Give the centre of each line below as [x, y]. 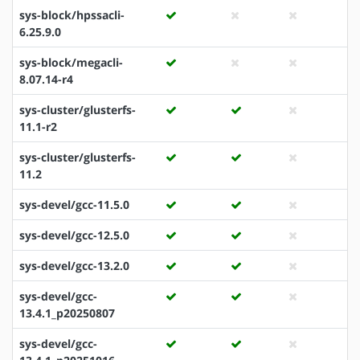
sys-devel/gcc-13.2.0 [74, 265]
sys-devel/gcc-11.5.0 [74, 204]
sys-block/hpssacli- [72, 14]
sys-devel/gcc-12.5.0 [74, 235]
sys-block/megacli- [71, 62]
